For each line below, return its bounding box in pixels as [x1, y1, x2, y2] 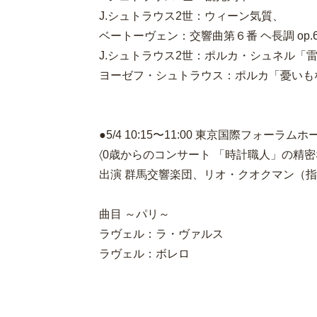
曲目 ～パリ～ [98, 208, 170, 220]
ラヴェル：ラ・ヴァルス [98, 228, 224, 240]
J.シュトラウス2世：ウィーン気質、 [98, 10, 284, 22]
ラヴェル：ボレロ [98, 248, 190, 260]
